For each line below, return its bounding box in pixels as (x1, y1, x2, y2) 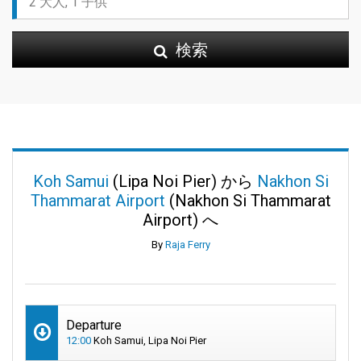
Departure (66, 317, 122, 333)
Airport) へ (143, 210, 218, 230)
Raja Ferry (164, 238, 210, 251)
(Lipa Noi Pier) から (108, 171, 257, 191)
